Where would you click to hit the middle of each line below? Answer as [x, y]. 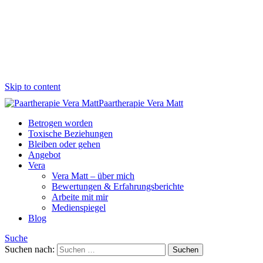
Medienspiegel [79, 208]
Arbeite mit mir [80, 197]
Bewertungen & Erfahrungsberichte [118, 186]
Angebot [44, 155]
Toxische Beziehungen [70, 134]
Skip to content [33, 87]
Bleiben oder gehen [64, 144]
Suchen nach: [30, 249]
